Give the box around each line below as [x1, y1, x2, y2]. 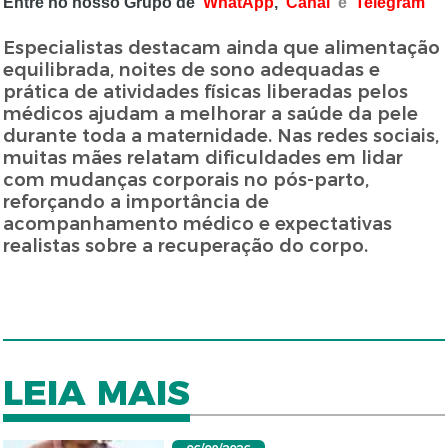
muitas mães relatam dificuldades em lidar [3, 147, 404, 170]
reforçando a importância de [3, 191, 270, 214]
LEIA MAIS [3, 371, 191, 415]
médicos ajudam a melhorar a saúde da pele [3, 103, 419, 126]
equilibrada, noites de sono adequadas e [3, 59, 381, 82]
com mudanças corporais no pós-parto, [3, 169, 370, 192]
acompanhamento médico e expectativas [3, 213, 393, 236]
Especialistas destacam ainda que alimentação [3, 37, 441, 60]
